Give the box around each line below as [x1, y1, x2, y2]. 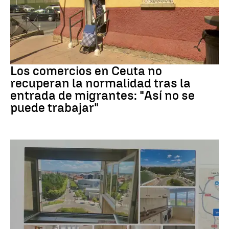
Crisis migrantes [10, 53, 56, 60]
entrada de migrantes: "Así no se [10, 87, 195, 103]
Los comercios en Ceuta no [10, 63, 162, 78]
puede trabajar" [10, 100, 99, 115]
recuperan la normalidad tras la [10, 75, 191, 90]
